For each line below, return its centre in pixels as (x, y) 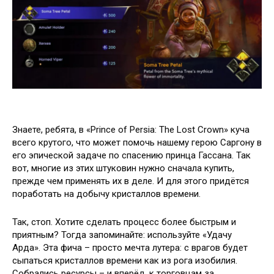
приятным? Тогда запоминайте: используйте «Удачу (122, 235)
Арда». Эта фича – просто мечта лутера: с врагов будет (130, 248)
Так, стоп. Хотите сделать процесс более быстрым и (124, 222)
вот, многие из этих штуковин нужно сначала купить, (123, 168)
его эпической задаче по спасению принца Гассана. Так (131, 155)
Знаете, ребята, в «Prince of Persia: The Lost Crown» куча (131, 130)
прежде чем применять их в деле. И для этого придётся (131, 181)
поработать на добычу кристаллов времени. (106, 194)
